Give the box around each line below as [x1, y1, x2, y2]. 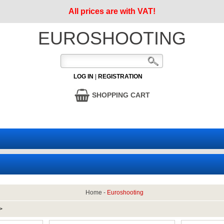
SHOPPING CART [90, 90, 150, 99]
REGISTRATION [97, 73, 142, 80]
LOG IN [73, 73, 93, 80]
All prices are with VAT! [68, 7, 155, 15]
